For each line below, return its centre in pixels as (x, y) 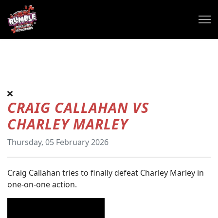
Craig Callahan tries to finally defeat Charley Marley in (106, 173)
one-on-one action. (43, 184)
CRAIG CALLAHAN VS (78, 107)
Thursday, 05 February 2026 (58, 142)
